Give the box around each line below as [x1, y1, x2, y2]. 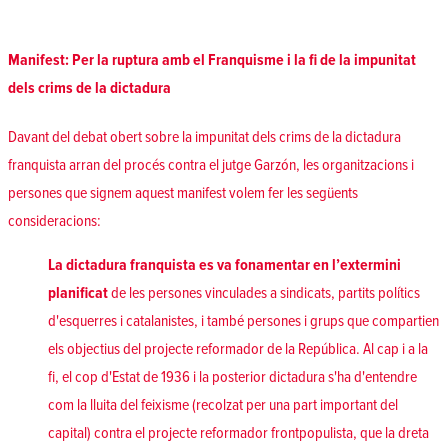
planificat [48, 282, 111, 303]
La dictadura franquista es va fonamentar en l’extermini [48, 254, 401, 275]
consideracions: [8, 210, 101, 231]
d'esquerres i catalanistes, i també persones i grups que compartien [48, 310, 439, 331]
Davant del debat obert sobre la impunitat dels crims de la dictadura [8, 126, 401, 147]
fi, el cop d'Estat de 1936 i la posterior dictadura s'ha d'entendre [48, 366, 417, 387]
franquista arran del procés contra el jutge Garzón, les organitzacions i [8, 154, 414, 175]
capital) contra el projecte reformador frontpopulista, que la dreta [48, 422, 429, 443]
